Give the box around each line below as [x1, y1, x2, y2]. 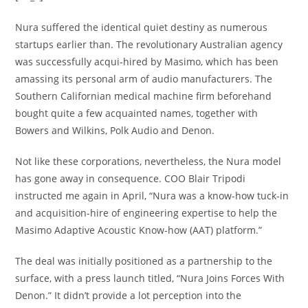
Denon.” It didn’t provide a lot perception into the [15, 289, 242, 302]
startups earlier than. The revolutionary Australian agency [15, 38, 283, 51]
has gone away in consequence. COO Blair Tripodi [15, 172, 246, 185]
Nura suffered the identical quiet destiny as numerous [15, 21, 268, 34]
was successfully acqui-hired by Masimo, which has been [15, 55, 279, 68]
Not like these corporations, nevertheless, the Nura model [15, 155, 282, 168]
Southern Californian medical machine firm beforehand [15, 89, 272, 102]
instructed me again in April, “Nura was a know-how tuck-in [15, 189, 289, 202]
